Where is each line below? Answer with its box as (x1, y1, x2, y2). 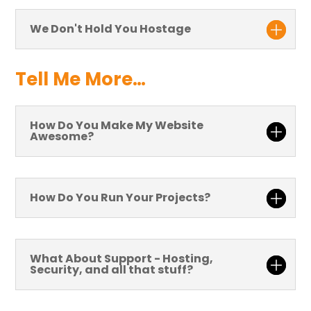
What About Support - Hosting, (30, 250, 214, 267)
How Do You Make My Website (30, 117, 204, 133)
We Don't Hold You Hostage (30, 20, 192, 37)
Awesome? (30, 128, 94, 144)
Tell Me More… (15, 66, 146, 92)
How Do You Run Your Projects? (30, 189, 211, 205)
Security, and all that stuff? (30, 261, 194, 278)
